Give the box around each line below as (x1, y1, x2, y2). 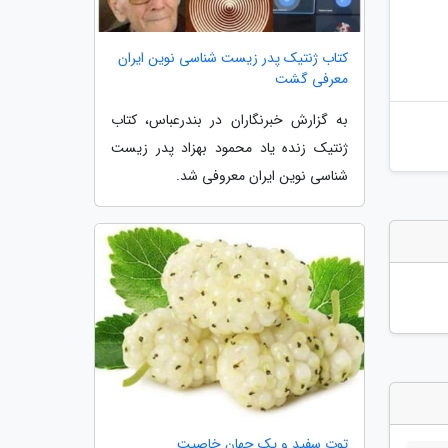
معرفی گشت (275, 68, 348, 91)
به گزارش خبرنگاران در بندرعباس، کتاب (111, 109, 348, 132)
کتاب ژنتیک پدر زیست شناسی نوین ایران (118, 47, 348, 70)
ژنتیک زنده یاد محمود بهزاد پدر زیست (111, 137, 348, 160)
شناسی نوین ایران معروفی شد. (176, 165, 348, 188)
